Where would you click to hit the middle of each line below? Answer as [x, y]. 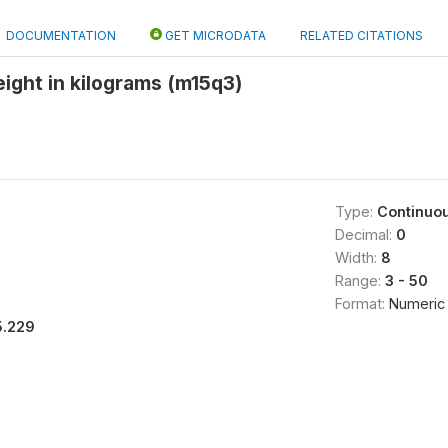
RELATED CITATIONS [361, 35]
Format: [361, 303]
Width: [357, 257]
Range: [359, 280]
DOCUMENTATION [61, 35]
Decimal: [365, 234]
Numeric [416, 303]
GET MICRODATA [214, 35]
